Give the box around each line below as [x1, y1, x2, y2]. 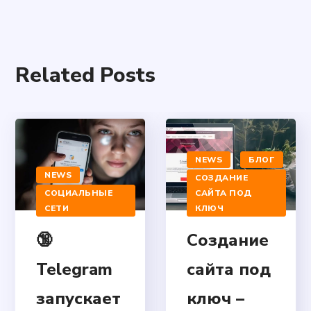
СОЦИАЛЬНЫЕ [44, 187, 113, 199]
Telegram [36, 258, 113, 280]
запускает [36, 287, 121, 310]
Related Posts [15, 61, 156, 90]
